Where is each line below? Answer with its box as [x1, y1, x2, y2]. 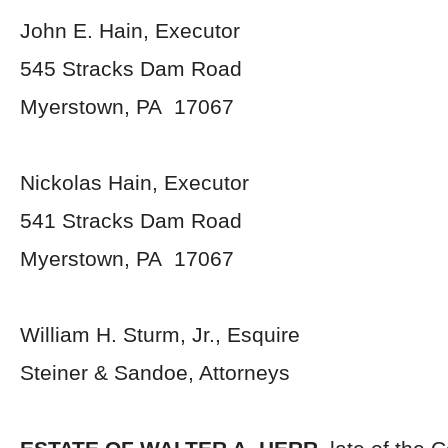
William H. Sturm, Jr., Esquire [20, 323, 300, 346]
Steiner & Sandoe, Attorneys [20, 361, 290, 384]
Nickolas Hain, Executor [20, 171, 249, 194]
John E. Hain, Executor [20, 19, 240, 42]
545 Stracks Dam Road [20, 57, 242, 80]
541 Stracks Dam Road [20, 209, 242, 232]
